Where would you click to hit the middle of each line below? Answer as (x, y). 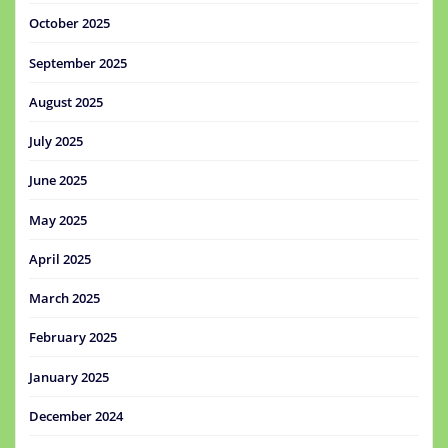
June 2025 (58, 180)
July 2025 (56, 141)
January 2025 (69, 376)
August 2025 (66, 101)
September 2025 (78, 62)
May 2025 (58, 219)
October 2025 (69, 23)
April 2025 (60, 258)
